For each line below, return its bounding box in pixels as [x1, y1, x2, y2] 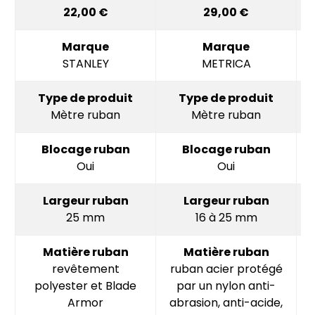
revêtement [51, 260, 120, 277]
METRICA [201, 55, 251, 72]
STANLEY [62, 55, 109, 72]
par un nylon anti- [176, 277, 276, 294]
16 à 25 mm [195, 209, 257, 226]
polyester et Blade [34, 277, 136, 294]
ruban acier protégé [169, 260, 283, 277]
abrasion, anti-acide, [169, 294, 283, 311]
